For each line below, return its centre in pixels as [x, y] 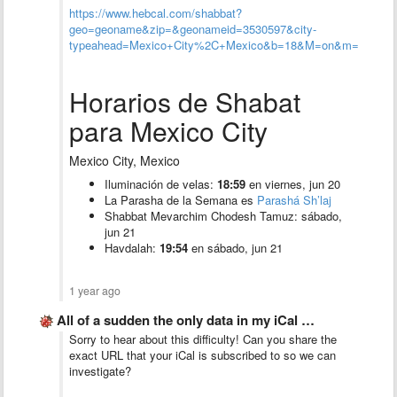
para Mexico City [168, 131]
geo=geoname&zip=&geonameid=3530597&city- [193, 29]
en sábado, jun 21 [235, 248]
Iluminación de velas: [161, 184]
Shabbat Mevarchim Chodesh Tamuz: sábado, [223, 216]
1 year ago [95, 291]
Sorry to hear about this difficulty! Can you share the [203, 339]
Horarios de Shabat [185, 101]
